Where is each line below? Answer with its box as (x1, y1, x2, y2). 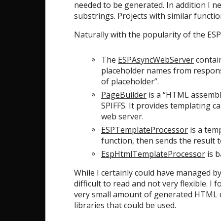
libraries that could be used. (74, 200, 176, 211)
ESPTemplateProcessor (101, 124, 188, 135)
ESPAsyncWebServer (118, 54, 194, 65)
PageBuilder (101, 89, 147, 100)
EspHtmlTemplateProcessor (101, 148, 205, 159)
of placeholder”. (101, 76, 159, 87)
